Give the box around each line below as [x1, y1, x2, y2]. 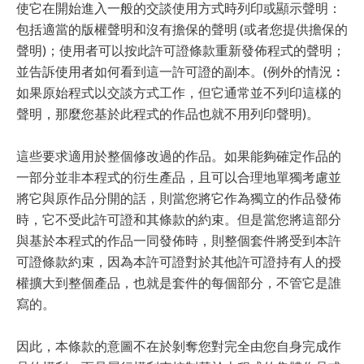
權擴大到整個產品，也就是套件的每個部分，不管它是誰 [16, 275, 341, 290]
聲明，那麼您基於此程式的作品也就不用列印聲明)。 [16, 106, 319, 121]
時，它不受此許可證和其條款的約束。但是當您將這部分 [16, 211, 341, 227]
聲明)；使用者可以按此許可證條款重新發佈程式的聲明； [16, 42, 345, 58]
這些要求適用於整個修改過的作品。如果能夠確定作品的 [16, 148, 341, 163]
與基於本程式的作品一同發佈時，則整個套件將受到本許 [16, 232, 341, 248]
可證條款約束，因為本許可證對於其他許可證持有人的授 [16, 253, 341, 269]
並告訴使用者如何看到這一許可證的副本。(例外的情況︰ [16, 63, 345, 79]
